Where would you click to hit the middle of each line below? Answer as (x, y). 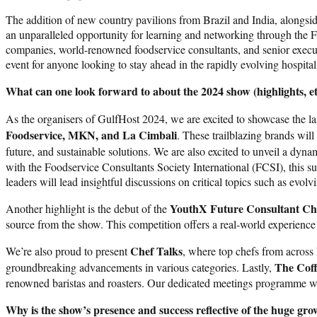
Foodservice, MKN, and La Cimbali (91, 134)
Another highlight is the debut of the (88, 208)
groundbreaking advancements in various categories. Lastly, (140, 267)
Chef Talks (156, 250)
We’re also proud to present (68, 250)
